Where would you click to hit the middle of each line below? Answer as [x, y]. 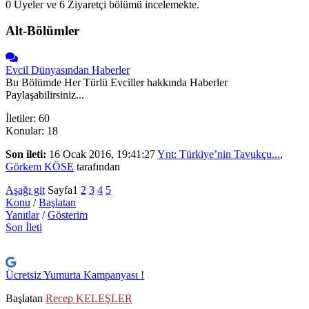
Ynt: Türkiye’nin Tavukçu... [219, 154]
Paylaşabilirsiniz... [45, 95]
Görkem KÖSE [40, 167]
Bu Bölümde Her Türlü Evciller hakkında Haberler [117, 83]
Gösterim [68, 215]
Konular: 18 [32, 131]
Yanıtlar [22, 215]
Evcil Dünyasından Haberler [68, 70]
